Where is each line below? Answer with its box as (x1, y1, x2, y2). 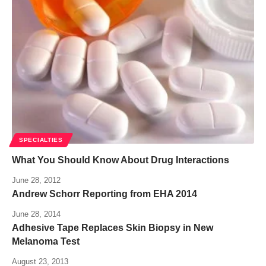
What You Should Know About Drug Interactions (12, 155, 229, 166)
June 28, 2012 (12, 176, 61, 185)
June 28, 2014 (12, 210, 61, 219)
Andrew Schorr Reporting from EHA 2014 (12, 189, 197, 199)
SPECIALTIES (19, 137, 63, 144)
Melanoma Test (12, 236, 80, 247)
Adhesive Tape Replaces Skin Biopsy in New (12, 223, 213, 233)
